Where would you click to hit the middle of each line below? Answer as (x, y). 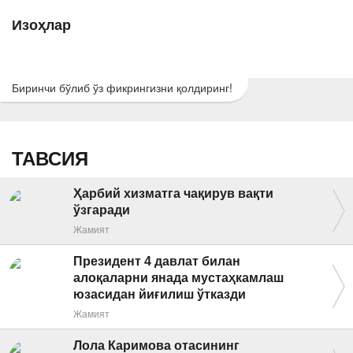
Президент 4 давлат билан (157, 261)
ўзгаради (102, 210)
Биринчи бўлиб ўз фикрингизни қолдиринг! (122, 87)
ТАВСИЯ (50, 159)
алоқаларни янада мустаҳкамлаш (178, 278)
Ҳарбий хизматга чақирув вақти (173, 193)
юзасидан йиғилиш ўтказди (160, 294)
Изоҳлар (41, 25)
